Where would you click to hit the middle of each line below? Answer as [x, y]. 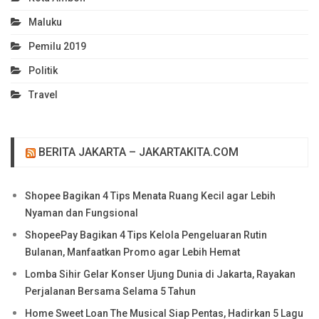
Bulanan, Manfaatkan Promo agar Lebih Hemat [132, 252]
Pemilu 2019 [57, 46]
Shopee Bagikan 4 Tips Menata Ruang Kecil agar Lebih [150, 195]
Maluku [45, 22]
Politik [43, 70]
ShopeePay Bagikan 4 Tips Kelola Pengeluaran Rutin [146, 235]
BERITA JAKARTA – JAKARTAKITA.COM [138, 152]
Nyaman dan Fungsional [82, 213]
